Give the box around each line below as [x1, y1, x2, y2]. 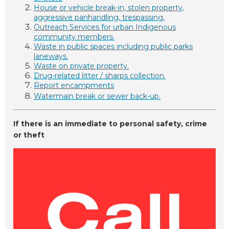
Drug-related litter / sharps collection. [34, 71, 166, 80]
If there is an [13, 119, 65, 129]
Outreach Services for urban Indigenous [34, 22, 176, 32]
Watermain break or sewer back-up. [34, 91, 161, 101]
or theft [13, 130, 44, 140]
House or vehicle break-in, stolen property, [34, 3, 184, 12]
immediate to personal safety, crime [65, 119, 207, 129]
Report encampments [34, 80, 114, 90]
